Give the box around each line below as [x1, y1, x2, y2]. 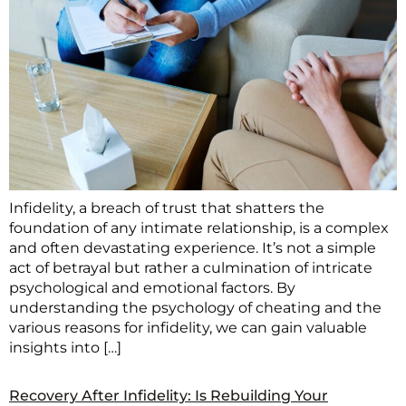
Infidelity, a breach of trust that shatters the [9, 198, 324, 217]
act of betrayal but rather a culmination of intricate [9, 258, 372, 276]
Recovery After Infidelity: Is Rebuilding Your [9, 386, 328, 404]
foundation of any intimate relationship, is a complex [9, 218, 389, 237]
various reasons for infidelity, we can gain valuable [9, 318, 367, 336]
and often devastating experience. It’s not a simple [9, 238, 376, 256]
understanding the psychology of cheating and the [9, 298, 382, 316]
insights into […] [9, 338, 121, 356]
